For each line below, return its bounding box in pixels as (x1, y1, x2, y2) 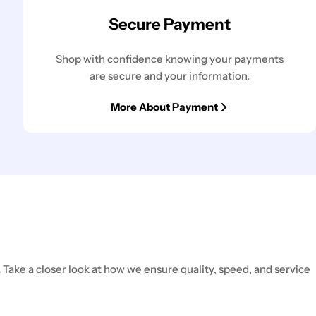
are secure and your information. (90, 68, 250, 83)
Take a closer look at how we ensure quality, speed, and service (3, 262, 310, 276)
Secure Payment (109, 14, 231, 34)
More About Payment (110, 99, 218, 114)
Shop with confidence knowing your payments (56, 51, 284, 66)
